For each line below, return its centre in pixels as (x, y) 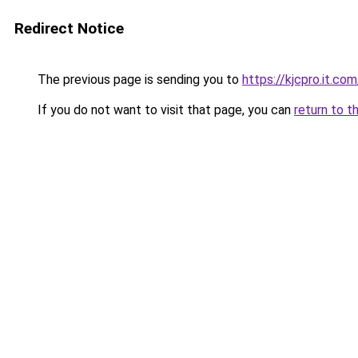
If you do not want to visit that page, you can (164, 110)
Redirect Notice (69, 28)
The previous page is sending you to (138, 80)
